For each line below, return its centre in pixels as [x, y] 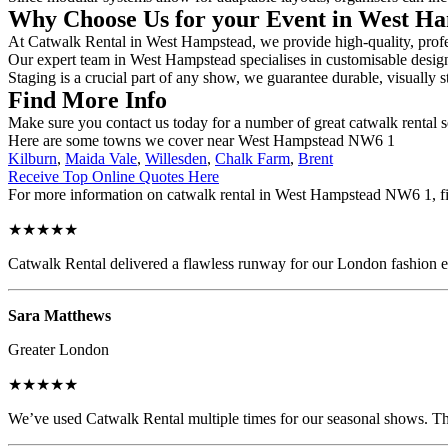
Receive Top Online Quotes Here [113, 176]
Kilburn [32, 158]
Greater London [58, 349]
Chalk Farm [252, 158]
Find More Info [87, 99]
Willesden [176, 158]
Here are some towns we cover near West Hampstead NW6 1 [201, 140]
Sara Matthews [59, 315]
